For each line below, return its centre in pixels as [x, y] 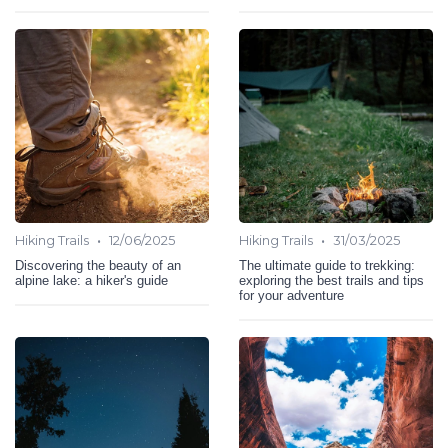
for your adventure [291, 295]
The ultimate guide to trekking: [327, 265]
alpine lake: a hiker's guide [91, 280]
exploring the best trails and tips [331, 280]
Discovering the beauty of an [98, 265]
